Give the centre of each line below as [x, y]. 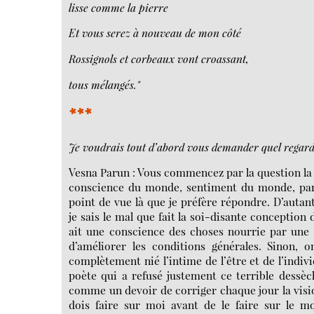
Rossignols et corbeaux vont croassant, [159, 59]
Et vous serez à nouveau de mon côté [155, 33]
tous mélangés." [105, 84]
